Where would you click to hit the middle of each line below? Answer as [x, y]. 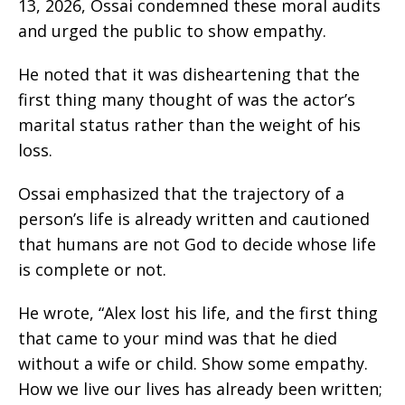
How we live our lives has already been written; [200, 389]
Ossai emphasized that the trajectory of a [181, 194]
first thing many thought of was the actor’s [187, 100]
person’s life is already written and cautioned [194, 219]
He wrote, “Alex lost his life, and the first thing [198, 313]
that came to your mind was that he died [178, 339]
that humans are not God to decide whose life [197, 245]
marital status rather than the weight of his [189, 125]
